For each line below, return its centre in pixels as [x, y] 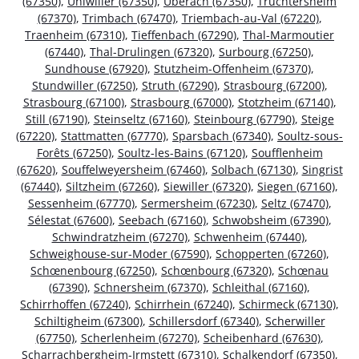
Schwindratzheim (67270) [119, 237]
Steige [317, 119]
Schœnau [303, 271]
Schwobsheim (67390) [270, 220]
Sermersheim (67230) [198, 204]
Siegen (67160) [296, 187]
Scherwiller [295, 321]
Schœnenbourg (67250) [93, 271]
